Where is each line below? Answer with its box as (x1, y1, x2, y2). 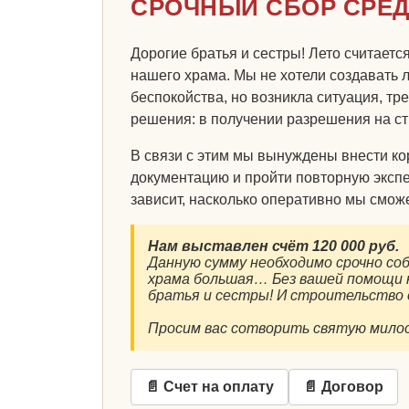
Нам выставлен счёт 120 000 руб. (148, 237, 399, 254)
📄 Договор (303, 378, 383, 394)
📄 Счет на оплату (145, 378, 274, 394)
